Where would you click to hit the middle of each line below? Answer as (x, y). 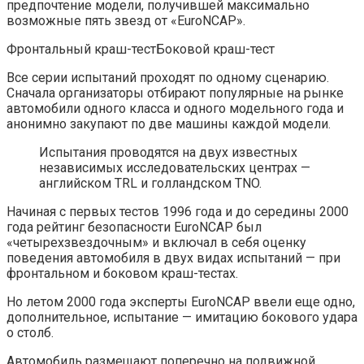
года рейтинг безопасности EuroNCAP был (134, 227)
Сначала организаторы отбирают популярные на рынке (175, 93)
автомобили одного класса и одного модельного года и (175, 108)
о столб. (30, 332)
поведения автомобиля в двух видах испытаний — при (173, 258)
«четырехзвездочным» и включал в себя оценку (156, 242)
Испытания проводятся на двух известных (168, 152)
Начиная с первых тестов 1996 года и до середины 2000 (178, 211)
